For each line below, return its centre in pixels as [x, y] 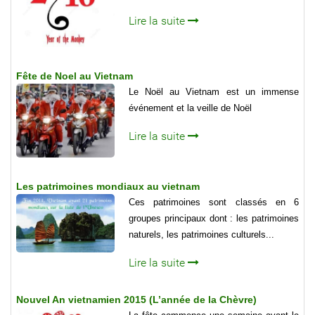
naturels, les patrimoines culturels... [201, 234]
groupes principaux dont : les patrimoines [214, 218]
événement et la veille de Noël [190, 108]
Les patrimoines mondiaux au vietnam [108, 186]
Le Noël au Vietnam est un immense [214, 91]
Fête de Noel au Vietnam [75, 76]
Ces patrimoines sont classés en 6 [214, 202]
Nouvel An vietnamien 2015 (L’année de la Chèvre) [136, 299]
